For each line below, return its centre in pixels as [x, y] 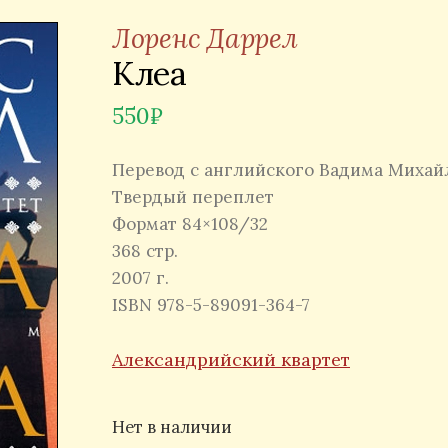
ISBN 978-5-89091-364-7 [211, 304]
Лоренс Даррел [205, 37]
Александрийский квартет [231, 360]
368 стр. [145, 250]
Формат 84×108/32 [190, 223]
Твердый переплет [193, 196]
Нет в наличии [172, 427]
